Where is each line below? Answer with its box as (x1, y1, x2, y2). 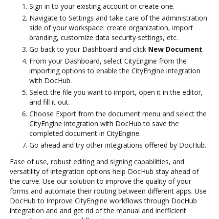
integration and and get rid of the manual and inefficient (10, 205, 186, 215)
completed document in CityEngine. (29, 128, 141, 138)
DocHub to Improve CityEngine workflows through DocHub (10, 196, 197, 205)
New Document (148, 44, 202, 54)
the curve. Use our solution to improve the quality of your (10, 176, 191, 186)
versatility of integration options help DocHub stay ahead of (10, 166, 199, 176)
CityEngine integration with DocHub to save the (29, 118, 179, 128)
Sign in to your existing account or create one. (29, 1, 175, 11)
